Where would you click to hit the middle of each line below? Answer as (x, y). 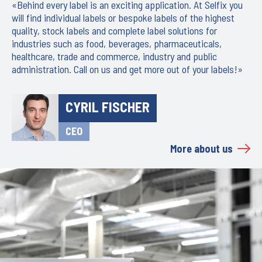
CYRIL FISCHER (108, 106)
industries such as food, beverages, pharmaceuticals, (117, 43)
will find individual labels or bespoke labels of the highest (123, 17)
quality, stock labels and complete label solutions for (114, 30)
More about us (201, 148)
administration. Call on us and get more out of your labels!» (127, 69)
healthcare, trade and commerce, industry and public (114, 56)
